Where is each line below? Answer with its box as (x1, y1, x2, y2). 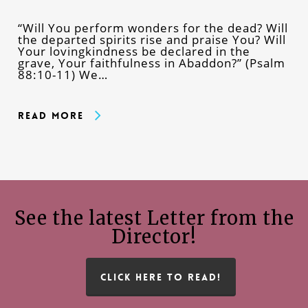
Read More (17, 109, 84, 122)
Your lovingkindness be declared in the (17, 43, 250, 59)
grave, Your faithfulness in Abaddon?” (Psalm (17, 54, 285, 71)
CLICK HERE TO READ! (100, 270, 221, 283)
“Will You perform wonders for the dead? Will (17, 19, 288, 36)
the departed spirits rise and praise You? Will (17, 31, 286, 47)
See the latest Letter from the (14, 206, 294, 230)
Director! (111, 224, 197, 248)
